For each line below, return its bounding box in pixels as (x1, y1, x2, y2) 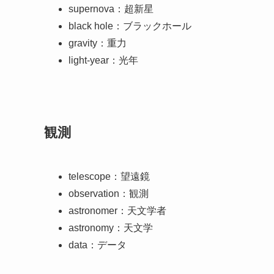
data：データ (68, 239, 127, 250)
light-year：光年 (68, 55, 138, 66)
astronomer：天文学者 (68, 205, 166, 216)
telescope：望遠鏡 (68, 171, 150, 182)
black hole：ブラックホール (68, 21, 191, 32)
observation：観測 (68, 188, 149, 199)
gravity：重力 (68, 38, 127, 49)
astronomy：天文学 (68, 222, 153, 233)
